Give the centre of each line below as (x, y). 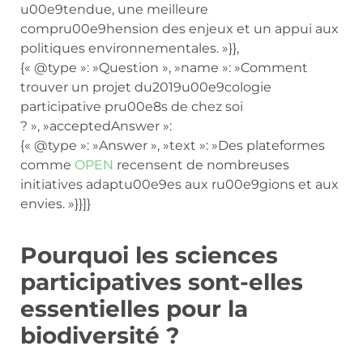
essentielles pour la (134, 308)
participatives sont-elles (162, 282)
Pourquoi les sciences (149, 255)
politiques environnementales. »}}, (130, 48)
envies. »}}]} (56, 203)
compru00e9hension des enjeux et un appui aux (179, 28)
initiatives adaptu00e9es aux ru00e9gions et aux (179, 184)
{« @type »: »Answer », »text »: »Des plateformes (173, 145)
